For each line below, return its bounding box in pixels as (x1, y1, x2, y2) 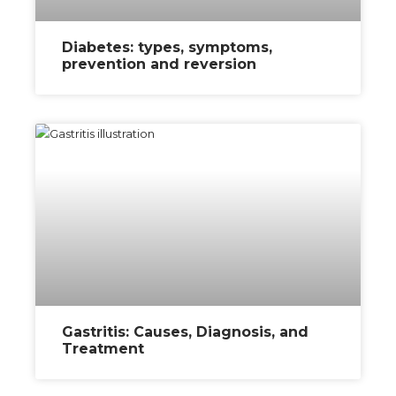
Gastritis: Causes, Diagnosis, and (62, 324, 308, 340)
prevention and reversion (62, 56, 256, 72)
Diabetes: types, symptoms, (62, 39, 272, 56)
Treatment (62, 340, 144, 357)
